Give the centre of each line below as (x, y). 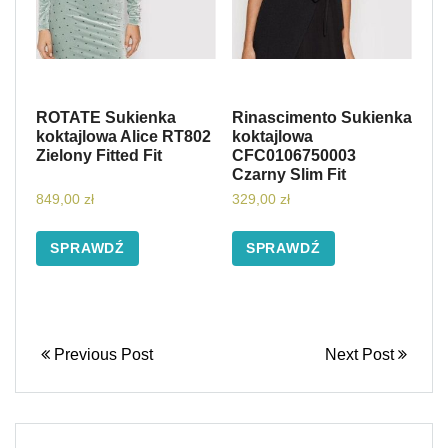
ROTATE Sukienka (106, 117)
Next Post (361, 355)
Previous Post (101, 355)
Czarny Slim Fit (288, 174)
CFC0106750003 (293, 155)
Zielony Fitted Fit (99, 155)
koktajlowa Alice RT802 (123, 136)
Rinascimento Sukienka (321, 117)
